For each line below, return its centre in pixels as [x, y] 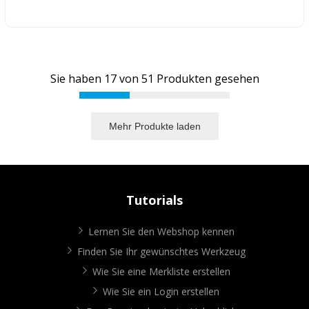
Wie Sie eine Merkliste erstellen [161, 272]
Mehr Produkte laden [154, 126]
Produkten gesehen [206, 78]
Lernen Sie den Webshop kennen [161, 232]
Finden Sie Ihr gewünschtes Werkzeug [161, 252]
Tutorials [154, 200]
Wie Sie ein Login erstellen [161, 292]
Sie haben [77, 78]
